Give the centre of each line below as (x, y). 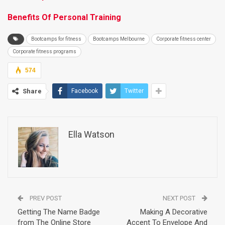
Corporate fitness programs (44, 51)
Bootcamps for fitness (56, 39)
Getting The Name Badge (59, 212)
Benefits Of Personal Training (64, 17)
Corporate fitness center (184, 39)
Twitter (134, 91)
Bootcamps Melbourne (119, 39)
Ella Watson (91, 134)
